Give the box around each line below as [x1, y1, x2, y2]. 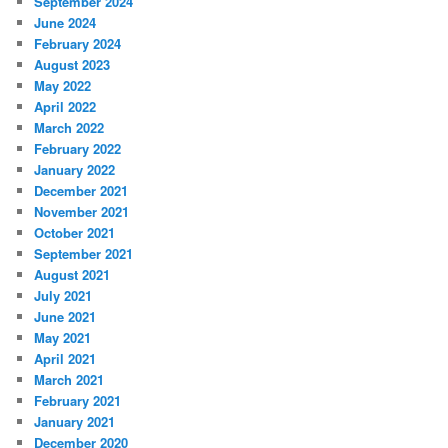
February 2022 [34, 139, 122, 159]
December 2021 [34, 181, 129, 201]
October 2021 [34, 223, 116, 243]
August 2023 [34, 55, 111, 75]
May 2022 [34, 76, 92, 96]
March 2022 [34, 118, 105, 138]
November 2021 [34, 202, 130, 222]
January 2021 [34, 412, 116, 432]
